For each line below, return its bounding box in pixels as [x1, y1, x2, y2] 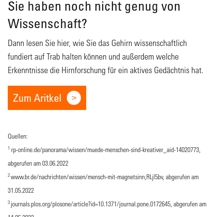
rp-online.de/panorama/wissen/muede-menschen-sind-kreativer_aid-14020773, [10, 145, 201, 154]
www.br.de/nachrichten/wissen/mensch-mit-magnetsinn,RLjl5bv [11, 172, 163, 181]
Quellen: [8, 131, 28, 140]
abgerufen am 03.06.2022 [8, 158, 68, 167]
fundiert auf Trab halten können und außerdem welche [8, 51, 179, 62]
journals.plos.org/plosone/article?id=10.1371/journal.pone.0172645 [11, 199, 170, 208]
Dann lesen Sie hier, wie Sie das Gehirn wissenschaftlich [8, 37, 187, 48]
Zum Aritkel [13, 91, 62, 104]
